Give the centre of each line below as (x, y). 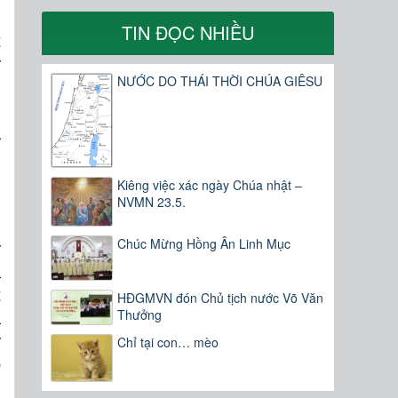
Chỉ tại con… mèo (168, 342)
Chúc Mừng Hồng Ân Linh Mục (204, 244)
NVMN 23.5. (152, 201)
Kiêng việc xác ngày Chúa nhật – (210, 184)
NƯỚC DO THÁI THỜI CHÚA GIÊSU (220, 81)
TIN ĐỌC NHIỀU (188, 33)
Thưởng (140, 315)
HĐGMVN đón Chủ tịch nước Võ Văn (221, 298)
